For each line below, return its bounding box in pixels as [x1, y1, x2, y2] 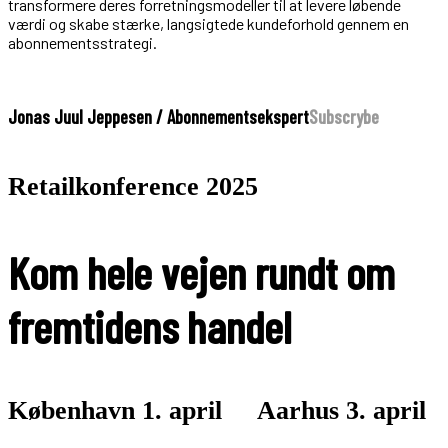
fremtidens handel [8, 298, 291, 353]
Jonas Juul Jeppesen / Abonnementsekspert [8, 105, 309, 129]
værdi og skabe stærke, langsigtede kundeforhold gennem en [8, 14, 409, 34]
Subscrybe [309, 105, 379, 129]
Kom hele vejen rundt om [8, 244, 395, 299]
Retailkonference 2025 [8, 171, 258, 201]
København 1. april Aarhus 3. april [8, 396, 426, 426]
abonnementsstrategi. [8, 33, 157, 53]
